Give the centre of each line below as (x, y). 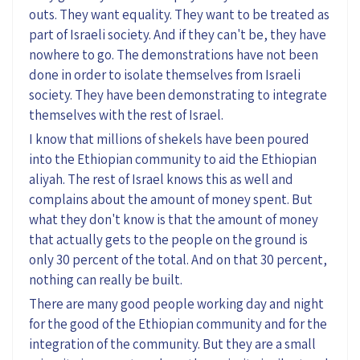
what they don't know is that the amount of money (174, 219)
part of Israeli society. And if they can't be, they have (178, 34)
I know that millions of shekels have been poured (169, 139)
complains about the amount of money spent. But (171, 199)
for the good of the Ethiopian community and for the (178, 323)
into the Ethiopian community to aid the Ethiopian (173, 159)
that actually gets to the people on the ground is (168, 239)
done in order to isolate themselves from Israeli (165, 74)
